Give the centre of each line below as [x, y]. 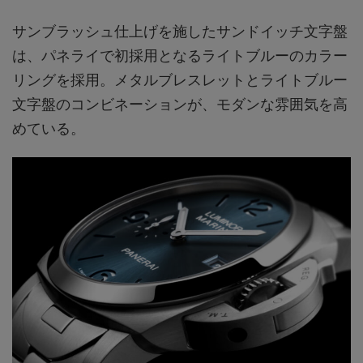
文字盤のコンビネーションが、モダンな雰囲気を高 [180, 105]
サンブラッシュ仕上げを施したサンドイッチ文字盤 [180, 32]
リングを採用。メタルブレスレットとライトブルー [180, 80]
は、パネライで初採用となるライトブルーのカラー [180, 56]
